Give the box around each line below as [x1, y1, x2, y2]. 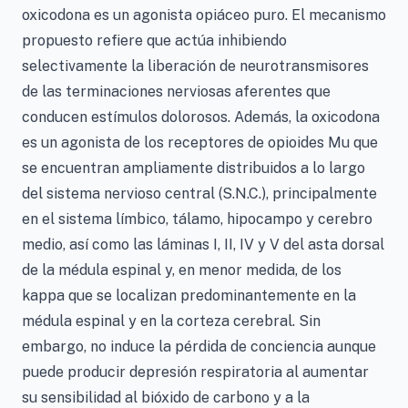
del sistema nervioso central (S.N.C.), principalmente [22, 185, 377, 202]
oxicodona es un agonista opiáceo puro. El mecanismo [22, 6, 386, 24]
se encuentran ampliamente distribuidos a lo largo [22, 159, 365, 177]
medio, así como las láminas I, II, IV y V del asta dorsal [22, 236, 384, 253]
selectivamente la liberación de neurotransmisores [22, 57, 369, 75]
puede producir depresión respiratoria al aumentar [22, 363, 369, 381]
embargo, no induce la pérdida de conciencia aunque [22, 338, 376, 355]
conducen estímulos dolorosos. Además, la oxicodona [22, 108, 380, 126]
